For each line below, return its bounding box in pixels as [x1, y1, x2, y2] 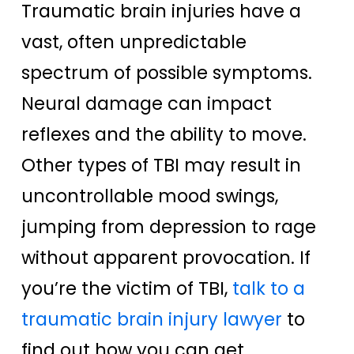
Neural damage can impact [21, 91, 272, 117]
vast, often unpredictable [21, 29, 247, 55]
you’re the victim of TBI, [21, 276, 232, 302]
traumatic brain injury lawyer [21, 307, 282, 333]
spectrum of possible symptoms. [21, 60, 312, 86]
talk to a [232, 276, 305, 302]
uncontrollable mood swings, [21, 183, 278, 209]
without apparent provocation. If [21, 245, 311, 271]
